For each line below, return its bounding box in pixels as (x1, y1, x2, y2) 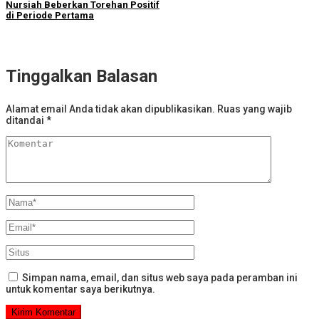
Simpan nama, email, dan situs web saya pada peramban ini (22, 272, 298, 284)
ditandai (6, 115, 46, 127)
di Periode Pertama (6, 10, 94, 21)
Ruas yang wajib (217, 103, 292, 115)
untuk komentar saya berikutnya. (6, 283, 155, 296)
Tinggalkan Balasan (6, 66, 157, 87)
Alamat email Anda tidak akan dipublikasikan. (6, 103, 215, 115)
